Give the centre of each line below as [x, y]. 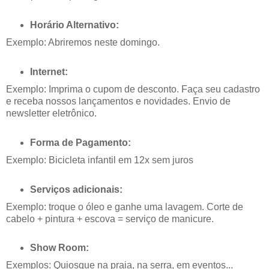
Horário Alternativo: [74, 25]
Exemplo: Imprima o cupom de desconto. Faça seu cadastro [133, 89]
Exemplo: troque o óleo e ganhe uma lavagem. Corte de [125, 207]
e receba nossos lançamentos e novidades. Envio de [118, 101]
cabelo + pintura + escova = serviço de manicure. [110, 219]
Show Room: [59, 248]
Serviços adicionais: [76, 189]
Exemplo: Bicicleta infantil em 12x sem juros [100, 160]
